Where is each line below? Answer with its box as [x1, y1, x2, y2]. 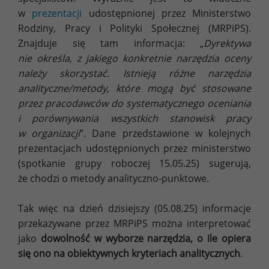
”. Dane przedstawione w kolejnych [80, 126, 252, 140]
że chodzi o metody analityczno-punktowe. [18, 171, 209, 185]
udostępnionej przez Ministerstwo [82, 6, 251, 20]
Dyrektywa [204, 36, 251, 50]
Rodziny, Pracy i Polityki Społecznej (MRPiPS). [18, 21, 251, 35]
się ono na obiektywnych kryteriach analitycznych [18, 246, 240, 260]
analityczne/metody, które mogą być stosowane [18, 81, 251, 95]
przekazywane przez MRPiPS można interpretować [18, 216, 251, 230]
